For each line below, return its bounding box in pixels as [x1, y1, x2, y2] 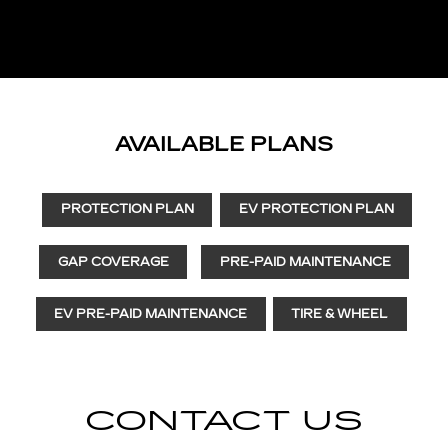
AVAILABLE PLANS [115, 131, 333, 158]
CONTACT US [85, 404, 363, 439]
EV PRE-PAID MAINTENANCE [54, 306, 248, 321]
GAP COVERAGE [57, 254, 169, 269]
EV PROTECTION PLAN [238, 202, 394, 217]
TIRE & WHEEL [291, 306, 389, 321]
